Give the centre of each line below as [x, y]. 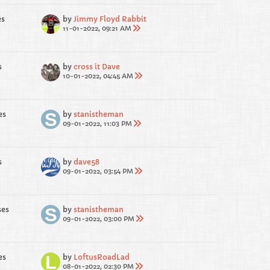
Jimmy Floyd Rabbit [110, 19]
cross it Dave [97, 67]
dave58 [86, 162]
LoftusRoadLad [102, 257]
